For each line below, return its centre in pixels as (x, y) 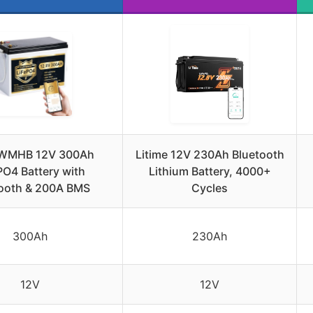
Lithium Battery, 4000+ (210, 171)
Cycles (210, 188)
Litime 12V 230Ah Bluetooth (210, 154)
